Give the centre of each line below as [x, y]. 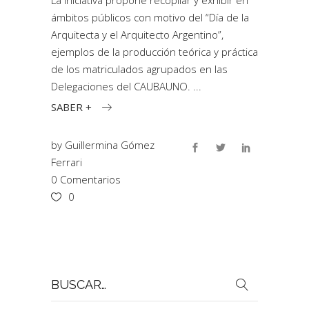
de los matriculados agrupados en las [139, 69]
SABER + [71, 107]
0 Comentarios [86, 179]
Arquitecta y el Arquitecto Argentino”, [137, 34]
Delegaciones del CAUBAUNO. [122, 86]
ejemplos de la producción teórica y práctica [154, 52]
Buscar [67, 276]
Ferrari [67, 162]
